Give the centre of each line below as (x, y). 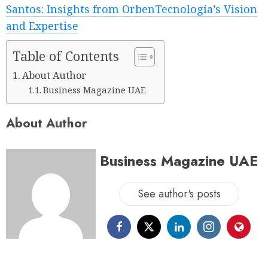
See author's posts (179, 194)
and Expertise (42, 26)
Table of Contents (66, 56)
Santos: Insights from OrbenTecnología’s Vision (132, 9)
